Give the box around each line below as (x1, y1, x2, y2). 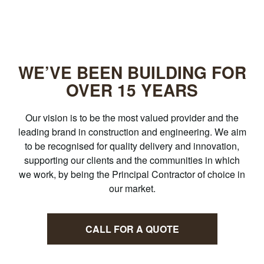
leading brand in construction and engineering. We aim (18, 125, 246, 138)
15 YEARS (117, 78, 198, 102)
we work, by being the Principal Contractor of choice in (19, 167, 245, 181)
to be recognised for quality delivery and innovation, (25, 139, 239, 153)
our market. (108, 181, 156, 195)
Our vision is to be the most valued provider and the (25, 111, 239, 124)
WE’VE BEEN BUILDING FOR (18, 60, 246, 84)
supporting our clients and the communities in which (24, 153, 240, 167)
